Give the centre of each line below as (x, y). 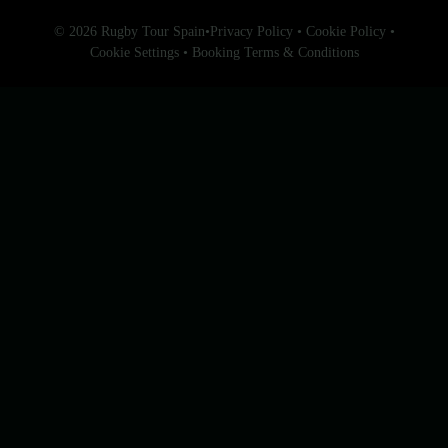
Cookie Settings (134, 53)
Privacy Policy (251, 32)
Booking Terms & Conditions (275, 53)
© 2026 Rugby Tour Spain (129, 32)
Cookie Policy (345, 32)
